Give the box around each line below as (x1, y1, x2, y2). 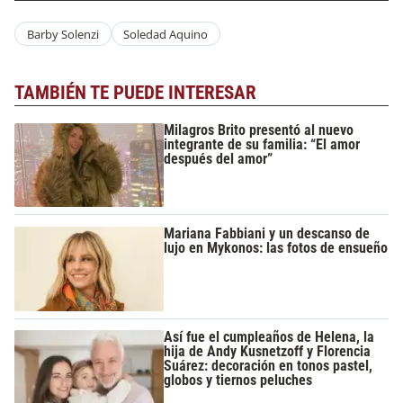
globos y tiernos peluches (164, 372, 313, 390)
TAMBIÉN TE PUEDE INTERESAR (14, 82, 256, 104)
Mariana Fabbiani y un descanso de (164, 225, 371, 242)
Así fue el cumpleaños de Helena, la (164, 328, 375, 346)
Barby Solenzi (26, 25, 99, 42)
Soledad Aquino (123, 25, 209, 42)
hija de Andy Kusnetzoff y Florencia (164, 343, 372, 361)
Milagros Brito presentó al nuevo (164, 121, 354, 139)
